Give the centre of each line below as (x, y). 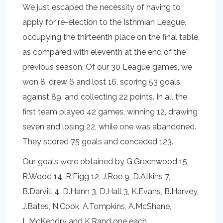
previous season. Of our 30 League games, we (107, 67)
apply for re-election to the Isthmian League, (104, 22)
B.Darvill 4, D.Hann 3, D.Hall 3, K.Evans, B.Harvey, (111, 191)
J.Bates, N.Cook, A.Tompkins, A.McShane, (97, 206)
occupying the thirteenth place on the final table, (111, 37)
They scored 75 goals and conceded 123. (98, 142)
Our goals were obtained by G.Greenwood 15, (106, 162)
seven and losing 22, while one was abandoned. (109, 127)
